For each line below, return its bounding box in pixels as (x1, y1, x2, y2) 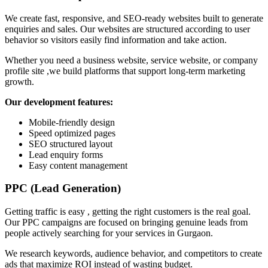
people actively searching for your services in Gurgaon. (5, 228, 213, 239)
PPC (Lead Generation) (5, 182, 121, 195)
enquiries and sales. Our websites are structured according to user (5, 23, 250, 34)
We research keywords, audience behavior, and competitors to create (5, 248, 262, 259)
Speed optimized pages (29, 127, 115, 138)
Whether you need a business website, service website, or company (5, 54, 258, 65)
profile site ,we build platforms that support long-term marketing (5, 65, 245, 76)
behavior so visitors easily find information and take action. (5, 34, 227, 45)
